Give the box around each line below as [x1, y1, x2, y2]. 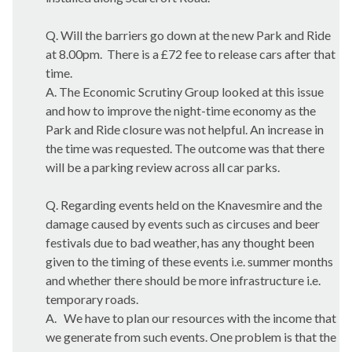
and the [280, 197, 322, 212]
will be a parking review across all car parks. [46, 159, 280, 174]
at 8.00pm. [46, 46, 102, 61]
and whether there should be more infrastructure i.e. [46, 273, 321, 288]
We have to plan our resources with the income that [61, 310, 336, 325]
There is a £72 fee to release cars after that [104, 46, 335, 61]
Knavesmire [217, 197, 280, 212]
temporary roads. [46, 291, 138, 306]
